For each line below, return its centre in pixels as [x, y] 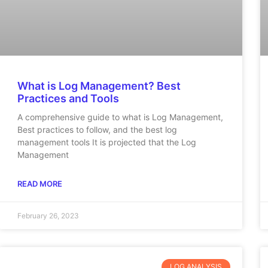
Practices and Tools [68, 98]
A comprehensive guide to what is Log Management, [120, 117]
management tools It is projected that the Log [106, 142]
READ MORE [39, 183]
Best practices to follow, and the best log [97, 129]
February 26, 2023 [48, 215]
